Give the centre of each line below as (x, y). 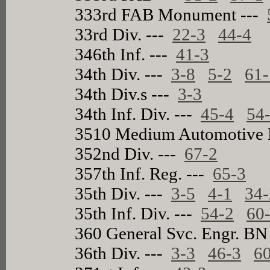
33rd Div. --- (124, 34)
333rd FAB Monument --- (171, 14)
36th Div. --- (123, 253)
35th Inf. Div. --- (138, 213)
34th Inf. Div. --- (138, 114)
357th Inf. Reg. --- (144, 173)
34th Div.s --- (127, 94)
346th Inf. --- (126, 54)
